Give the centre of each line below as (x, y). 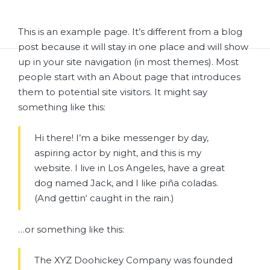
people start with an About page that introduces (129, 77)
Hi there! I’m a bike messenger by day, (121, 138)
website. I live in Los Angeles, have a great (129, 168)
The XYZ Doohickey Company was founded (133, 260)
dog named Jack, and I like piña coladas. (126, 183)
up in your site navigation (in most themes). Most (128, 62)
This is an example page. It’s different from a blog (130, 32)
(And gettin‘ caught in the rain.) (104, 198)
